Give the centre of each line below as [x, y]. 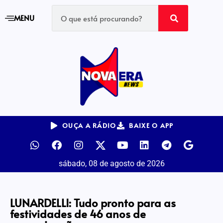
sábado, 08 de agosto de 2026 [111, 164]
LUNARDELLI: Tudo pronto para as [93, 203]
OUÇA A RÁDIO [89, 125]
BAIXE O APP [151, 125]
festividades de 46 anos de [78, 214]
